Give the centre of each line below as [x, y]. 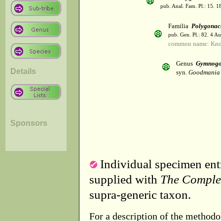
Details [23, 71]
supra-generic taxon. [140, 194]
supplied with [125, 179]
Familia [180, 26]
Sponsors [29, 123]
